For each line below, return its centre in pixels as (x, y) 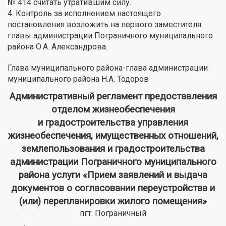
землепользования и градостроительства (113, 149)
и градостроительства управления (113, 122)
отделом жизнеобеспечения (113, 109)
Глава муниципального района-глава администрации (108, 68)
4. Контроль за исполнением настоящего (84, 13)
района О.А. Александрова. (58, 46)
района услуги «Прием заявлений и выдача (113, 175)
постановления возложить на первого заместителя (104, 24)
